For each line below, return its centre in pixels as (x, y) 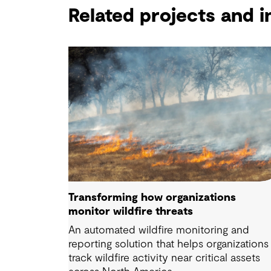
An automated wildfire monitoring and (159, 230)
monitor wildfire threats (131, 211)
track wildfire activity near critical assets (165, 258)
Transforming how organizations (152, 198)
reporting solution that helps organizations (169, 244)
